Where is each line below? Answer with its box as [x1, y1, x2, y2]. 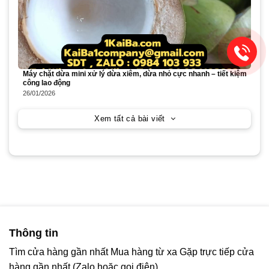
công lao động [23, 78, 70, 87]
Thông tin [9, 226, 58, 239]
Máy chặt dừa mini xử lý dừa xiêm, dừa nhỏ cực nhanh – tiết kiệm [23, 69, 247, 78]
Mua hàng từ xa [110, 246, 177, 257]
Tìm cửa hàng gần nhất [9, 246, 110, 257]
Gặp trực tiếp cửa [180, 246, 254, 257]
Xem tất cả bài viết [94, 113, 165, 123]
